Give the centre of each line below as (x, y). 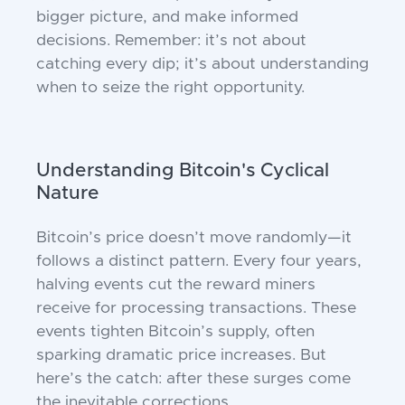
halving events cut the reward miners (176, 285)
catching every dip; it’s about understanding (202, 65)
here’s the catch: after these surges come (193, 379)
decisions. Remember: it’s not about (171, 41)
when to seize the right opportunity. (170, 88)
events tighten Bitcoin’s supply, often (175, 332)
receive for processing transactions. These (196, 309)
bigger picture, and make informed (167, 18)
